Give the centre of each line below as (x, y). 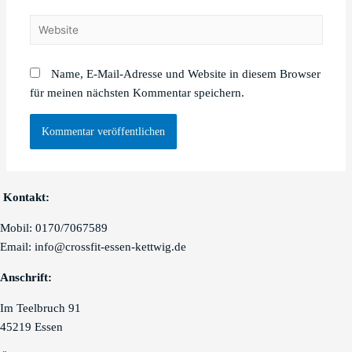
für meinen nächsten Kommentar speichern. (137, 93)
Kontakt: (26, 198)
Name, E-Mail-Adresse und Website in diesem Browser (185, 74)
